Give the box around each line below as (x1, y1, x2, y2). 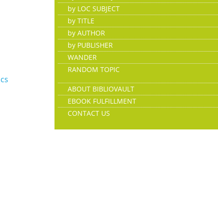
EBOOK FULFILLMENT (68, 96, 136, 106)
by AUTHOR (68, 28, 105, 37)
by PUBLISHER (68, 40, 113, 50)
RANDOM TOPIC (68, 65, 120, 74)
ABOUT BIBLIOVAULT (68, 84, 134, 93)
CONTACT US (68, 109, 110, 118)
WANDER (68, 53, 97, 62)
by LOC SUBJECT (68, 4, 120, 13)
